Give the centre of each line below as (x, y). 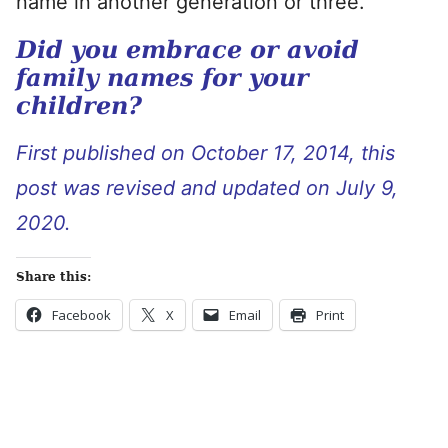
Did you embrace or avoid (187, 49)
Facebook (81, 315)
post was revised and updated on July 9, (207, 188)
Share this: (53, 277)
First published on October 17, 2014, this (205, 153)
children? (79, 105)
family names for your (162, 77)
